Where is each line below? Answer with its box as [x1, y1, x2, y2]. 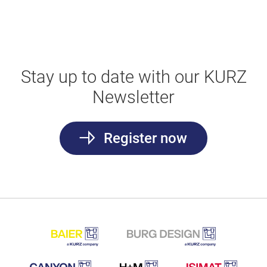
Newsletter [92, 86, 175, 107]
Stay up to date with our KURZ [20, 66, 247, 87]
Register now [100, 129, 187, 147]
